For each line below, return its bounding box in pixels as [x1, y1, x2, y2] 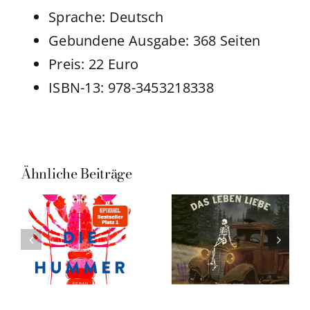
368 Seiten [192, 31, 261, 51]
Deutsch [109, 8, 164, 27]
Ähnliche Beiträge [21, 163, 132, 185]
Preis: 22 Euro [48, 55, 139, 74]
